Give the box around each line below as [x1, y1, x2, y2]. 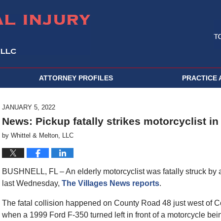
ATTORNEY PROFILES [39, 74, 113, 82]
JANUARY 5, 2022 [2, 104, 55, 111]
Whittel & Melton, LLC [11, 132, 74, 139]
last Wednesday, [2, 179, 62, 187]
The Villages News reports [62, 179, 159, 187]
